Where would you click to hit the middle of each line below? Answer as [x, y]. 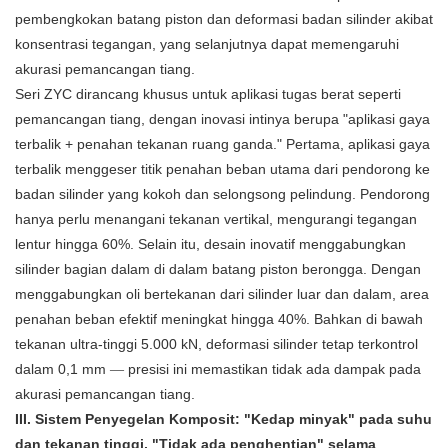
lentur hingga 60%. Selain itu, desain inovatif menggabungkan [210, 244]
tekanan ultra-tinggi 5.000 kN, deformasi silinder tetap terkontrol [216, 344]
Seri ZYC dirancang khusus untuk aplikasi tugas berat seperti [208, 94]
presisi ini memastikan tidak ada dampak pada [274, 369]
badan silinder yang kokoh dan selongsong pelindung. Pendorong [222, 194]
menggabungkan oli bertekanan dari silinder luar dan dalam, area [222, 294]
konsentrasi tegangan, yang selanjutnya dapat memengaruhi [207, 44]
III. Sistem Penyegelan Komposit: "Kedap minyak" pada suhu [223, 419]
